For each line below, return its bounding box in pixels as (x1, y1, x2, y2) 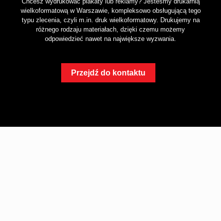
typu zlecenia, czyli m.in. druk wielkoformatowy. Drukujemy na (21, 16, 200, 24)
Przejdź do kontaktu (71, 69, 146, 77)
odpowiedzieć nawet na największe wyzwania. (45, 35, 176, 42)
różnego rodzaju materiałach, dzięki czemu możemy (36, 26, 185, 33)
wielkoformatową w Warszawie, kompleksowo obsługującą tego (20, 7, 201, 14)
